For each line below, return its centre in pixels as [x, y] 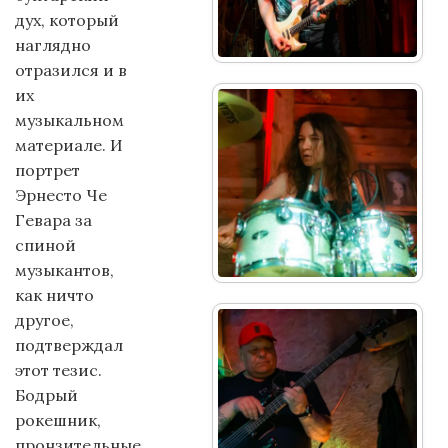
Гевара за [53, 220]
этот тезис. [58, 370]
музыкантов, [64, 270]
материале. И [69, 145]
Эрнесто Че [61, 195]
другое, [44, 320]
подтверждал [69, 345]
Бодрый [46, 395]
